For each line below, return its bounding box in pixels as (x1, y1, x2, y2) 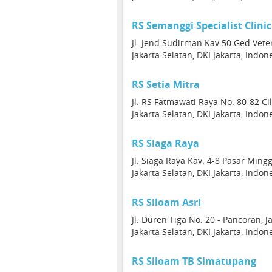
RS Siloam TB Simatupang (132, 254, 256, 268)
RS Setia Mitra (132, 78, 200, 91)
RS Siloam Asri (132, 195, 201, 209)
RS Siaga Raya (132, 137, 199, 150)
